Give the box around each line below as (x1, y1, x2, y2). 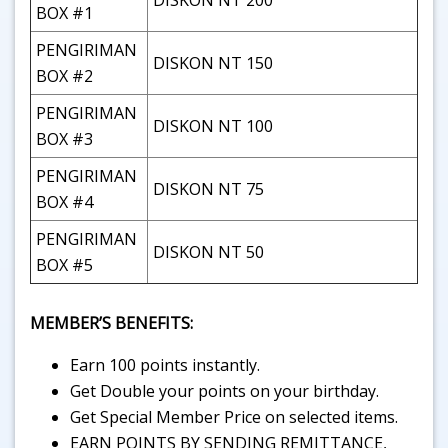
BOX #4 (36, 191, 93, 213)
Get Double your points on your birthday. (70, 380, 379, 402)
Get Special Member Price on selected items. (70, 406, 398, 428)
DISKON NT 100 (153, 115, 273, 137)
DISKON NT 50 (153, 241, 264, 263)
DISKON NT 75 (153, 178, 264, 200)
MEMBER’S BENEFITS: (30, 312, 193, 334)
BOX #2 (36, 65, 93, 87)
